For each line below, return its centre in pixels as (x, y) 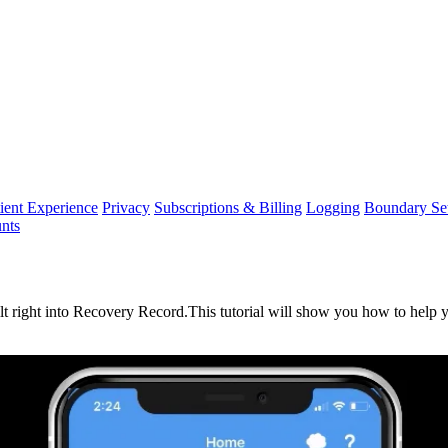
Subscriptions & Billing (228, 207)
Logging (333, 207)
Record (161, 311)
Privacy (126, 207)
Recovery (103, 311)
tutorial (242, 311)
